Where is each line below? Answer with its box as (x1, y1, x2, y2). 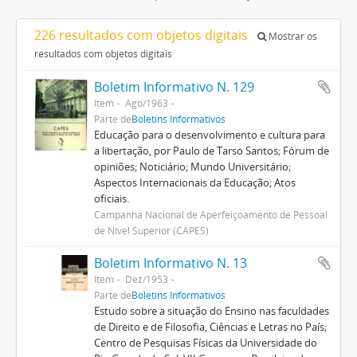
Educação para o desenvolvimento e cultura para (93, 127, 325, 142)
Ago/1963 (124, 96, 168, 109)
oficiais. (93, 191, 129, 206)
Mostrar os (266, 29, 317, 43)
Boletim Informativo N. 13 (93, 254, 247, 272)
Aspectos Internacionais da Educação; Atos (93, 175, 296, 190)
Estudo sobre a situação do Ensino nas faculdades (93, 304, 329, 318)
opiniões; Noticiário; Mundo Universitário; (93, 159, 291, 174)
